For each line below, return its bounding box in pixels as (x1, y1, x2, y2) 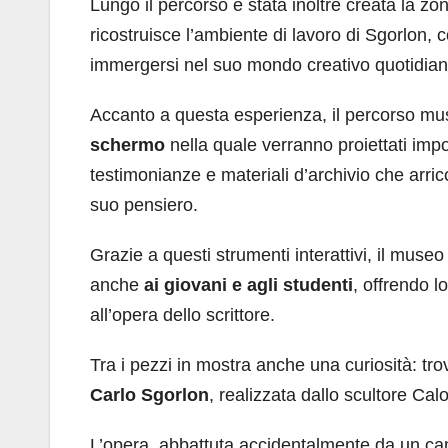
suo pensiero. (90, 195, 198, 216)
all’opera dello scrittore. (90, 305, 275, 326)
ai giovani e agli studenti (144, 275, 353, 296)
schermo (90, 135, 165, 156)
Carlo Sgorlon (90, 385, 209, 406)
